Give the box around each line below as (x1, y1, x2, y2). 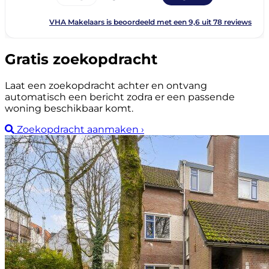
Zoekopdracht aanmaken (14, 124, 141, 136)
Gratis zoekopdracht (5, 50, 157, 68)
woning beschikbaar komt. (5, 103, 133, 115)
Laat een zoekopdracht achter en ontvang (5, 80, 207, 92)
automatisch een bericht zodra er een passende (5, 91, 235, 103)
